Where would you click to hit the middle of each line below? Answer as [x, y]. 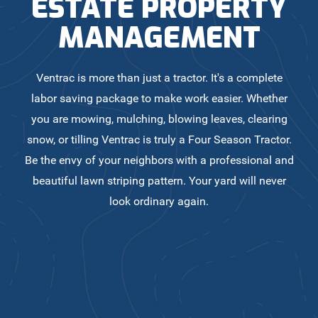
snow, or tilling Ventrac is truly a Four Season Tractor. [159, 139]
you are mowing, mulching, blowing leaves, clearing [159, 119]
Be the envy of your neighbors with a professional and [159, 160]
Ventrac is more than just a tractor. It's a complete [159, 78]
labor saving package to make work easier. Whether [159, 98]
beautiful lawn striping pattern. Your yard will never [159, 181]
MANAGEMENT [159, 38]
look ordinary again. [159, 201]
